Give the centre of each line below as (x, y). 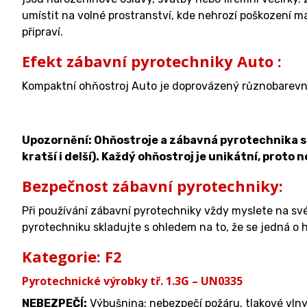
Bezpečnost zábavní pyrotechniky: (152, 186)
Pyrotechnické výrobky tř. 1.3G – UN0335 (132, 281)
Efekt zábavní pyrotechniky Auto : (152, 61)
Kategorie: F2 (72, 256)
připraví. (42, 32)
